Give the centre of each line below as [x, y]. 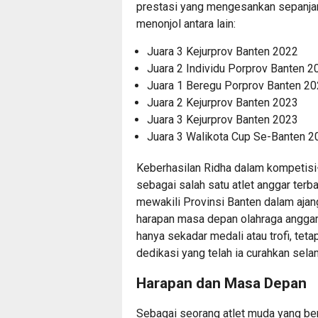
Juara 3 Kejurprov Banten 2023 [223, 119]
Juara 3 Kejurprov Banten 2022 [223, 51]
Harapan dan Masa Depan [221, 283]
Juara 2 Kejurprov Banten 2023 [223, 102]
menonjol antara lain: [186, 23]
